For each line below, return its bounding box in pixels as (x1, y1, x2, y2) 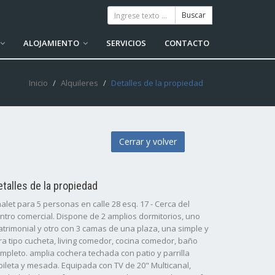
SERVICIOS (106, 37, 146, 48)
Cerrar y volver (119, 136, 177, 147)
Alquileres (61, 77, 98, 88)
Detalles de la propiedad (111, 77, 203, 88)
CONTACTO (165, 37, 209, 48)
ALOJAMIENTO (23, 37, 81, 48)
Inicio (29, 77, 48, 88)
